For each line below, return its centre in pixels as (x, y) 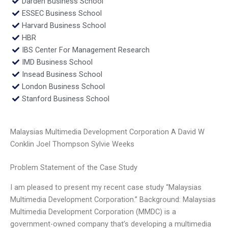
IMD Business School (57, 62)
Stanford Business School (65, 98)
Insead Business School (62, 74)
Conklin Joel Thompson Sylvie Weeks (72, 144)
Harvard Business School (64, 25)
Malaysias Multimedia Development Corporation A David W (107, 132)
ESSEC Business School (62, 13)
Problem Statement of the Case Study (74, 168)
